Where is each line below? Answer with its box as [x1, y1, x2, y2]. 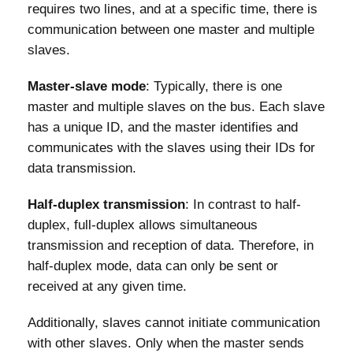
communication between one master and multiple [28, 21, 314, 37]
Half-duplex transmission [28, 196, 185, 212]
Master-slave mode [28, 78, 146, 94]
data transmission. [28, 160, 136, 176]
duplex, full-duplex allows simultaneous [28, 217, 258, 232]
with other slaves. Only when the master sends [28, 335, 304, 351]
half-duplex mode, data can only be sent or [28, 258, 278, 273]
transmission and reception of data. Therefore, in [28, 237, 314, 253]
